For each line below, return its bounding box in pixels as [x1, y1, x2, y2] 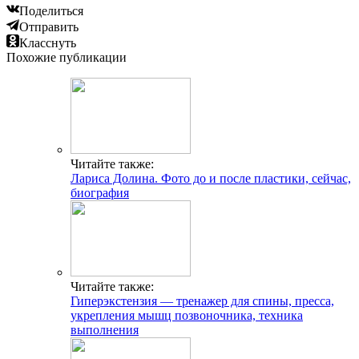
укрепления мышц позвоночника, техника [71, 308, 303, 322]
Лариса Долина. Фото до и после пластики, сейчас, [71, 171, 351, 185]
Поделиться [19, 3, 83, 18]
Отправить [19, 19, 79, 34]
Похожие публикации [6, 50, 127, 64]
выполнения [71, 322, 139, 337]
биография [71, 185, 129, 200]
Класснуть [19, 35, 76, 50]
